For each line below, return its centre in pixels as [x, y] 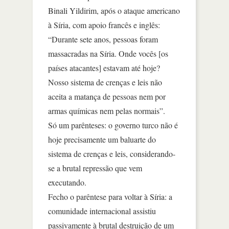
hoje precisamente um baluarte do [102, 139]
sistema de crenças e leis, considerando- [112, 153]
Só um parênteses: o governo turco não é [113, 125]
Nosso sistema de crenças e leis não [105, 82]
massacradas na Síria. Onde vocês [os [108, 53]
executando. [67, 182]
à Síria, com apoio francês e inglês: [104, 25]
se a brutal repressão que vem [95, 168]
